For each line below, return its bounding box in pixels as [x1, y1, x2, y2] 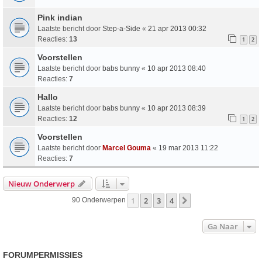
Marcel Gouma [102, 144, 151, 153]
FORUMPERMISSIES [3, 250, 82, 260]
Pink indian [37, 13, 82, 23]
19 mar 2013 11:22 [158, 144, 218, 153]
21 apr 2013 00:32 [148, 25, 206, 33]
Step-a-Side [102, 25, 140, 33]
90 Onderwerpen [71, 196, 127, 205]
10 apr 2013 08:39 [147, 104, 206, 113]
